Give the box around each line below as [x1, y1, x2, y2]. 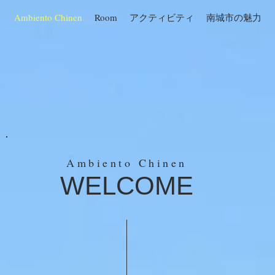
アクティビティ [130, 11, 194, 23]
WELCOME [60, 171, 193, 200]
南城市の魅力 [206, 11, 261, 23]
